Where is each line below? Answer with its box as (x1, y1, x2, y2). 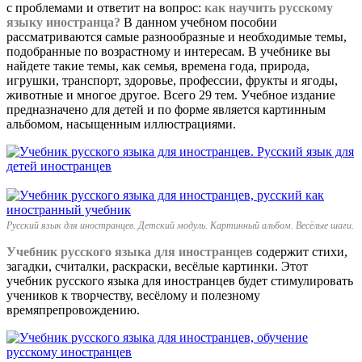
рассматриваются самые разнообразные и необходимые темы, (6, 29, 347, 44)
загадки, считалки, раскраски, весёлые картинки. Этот (6, 259, 308, 273)
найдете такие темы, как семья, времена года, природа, (6, 58, 309, 73)
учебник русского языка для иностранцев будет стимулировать (6, 273, 353, 288)
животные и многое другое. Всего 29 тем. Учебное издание (6, 87, 335, 102)
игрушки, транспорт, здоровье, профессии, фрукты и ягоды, (6, 73, 338, 87)
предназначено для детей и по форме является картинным (6, 102, 326, 116)
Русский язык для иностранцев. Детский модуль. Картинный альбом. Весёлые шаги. (6, 219, 354, 231)
